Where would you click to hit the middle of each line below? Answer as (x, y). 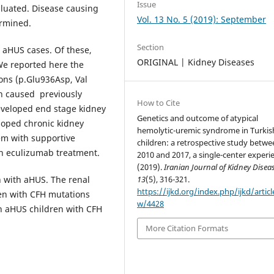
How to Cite (159, 103)
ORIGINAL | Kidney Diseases (196, 62)
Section (151, 47)
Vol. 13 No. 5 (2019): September (202, 19)
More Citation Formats (187, 228)
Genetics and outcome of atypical (198, 118)
